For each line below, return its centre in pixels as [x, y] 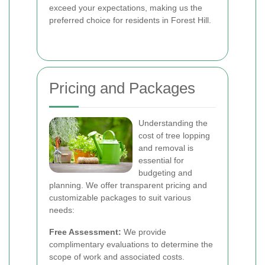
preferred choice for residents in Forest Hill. [130, 20]
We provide [144, 232]
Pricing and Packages [122, 88]
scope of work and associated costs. [117, 257]
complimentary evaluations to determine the [131, 244]
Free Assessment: [85, 232]
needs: [62, 210]
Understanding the [173, 123]
